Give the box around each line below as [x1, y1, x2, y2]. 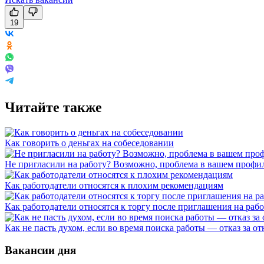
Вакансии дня [5, 244, 76, 257]
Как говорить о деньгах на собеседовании [5, 137, 174, 148]
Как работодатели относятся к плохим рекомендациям [5, 180, 223, 190]
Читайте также [5, 99, 102, 115]
